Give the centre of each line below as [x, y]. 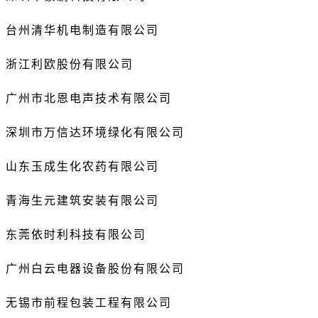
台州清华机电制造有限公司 [82, 31]
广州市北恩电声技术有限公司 [89, 99]
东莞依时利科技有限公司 [76, 235]
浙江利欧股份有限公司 [70, 65]
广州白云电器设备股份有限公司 [95, 269]
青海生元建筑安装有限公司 [82, 201]
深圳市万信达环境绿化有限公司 [95, 133]
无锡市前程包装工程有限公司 [89, 303]
